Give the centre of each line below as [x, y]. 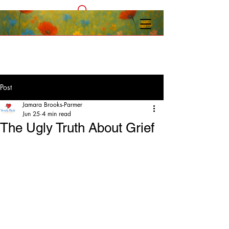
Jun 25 [31, 114]
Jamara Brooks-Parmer [52, 105]
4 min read [56, 114]
